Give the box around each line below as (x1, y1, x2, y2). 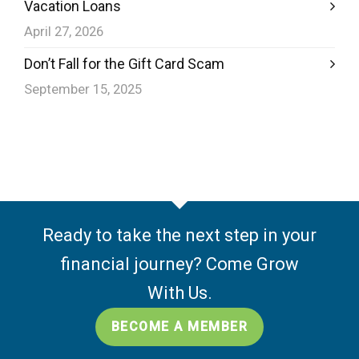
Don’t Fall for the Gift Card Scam (24, 55, 224, 72)
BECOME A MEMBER (111, 319, 248, 335)
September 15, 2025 (24, 81, 142, 97)
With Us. (147, 283, 212, 304)
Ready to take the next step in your (42, 225, 317, 246)
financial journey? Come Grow (60, 254, 299, 275)
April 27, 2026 (24, 23, 103, 39)
